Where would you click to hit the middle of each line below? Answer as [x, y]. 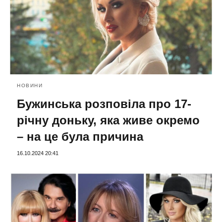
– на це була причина [80, 136]
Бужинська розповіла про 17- [104, 104]
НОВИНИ [30, 85]
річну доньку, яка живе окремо [108, 120]
